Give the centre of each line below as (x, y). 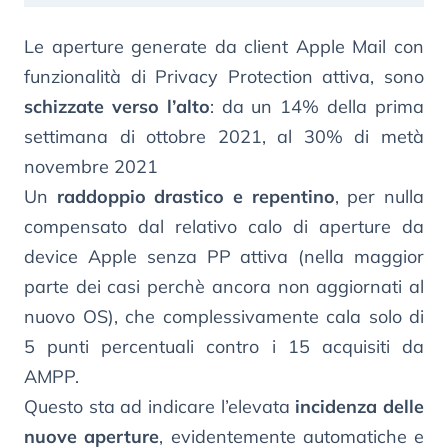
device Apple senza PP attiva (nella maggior (224, 256)
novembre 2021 (91, 166)
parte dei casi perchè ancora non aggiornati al (224, 286)
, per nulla (379, 196)
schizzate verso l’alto (117, 106)
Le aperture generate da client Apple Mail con (224, 46)
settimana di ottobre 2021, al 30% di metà (224, 136)
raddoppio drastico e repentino (195, 196)
